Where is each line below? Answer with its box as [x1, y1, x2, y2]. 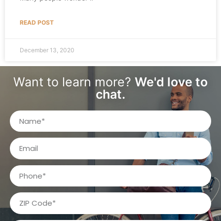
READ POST [20, 18, 54, 26]
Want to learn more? [13, 74, 135, 89]
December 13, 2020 [20, 46, 74, 54]
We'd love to [135, 74, 208, 89]
